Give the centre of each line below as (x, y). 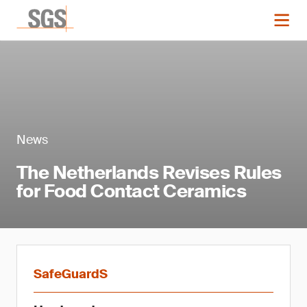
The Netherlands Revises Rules (149, 173)
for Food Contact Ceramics (132, 191)
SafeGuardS (71, 274)
